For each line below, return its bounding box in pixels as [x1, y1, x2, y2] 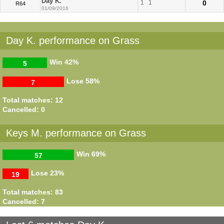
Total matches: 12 [2, 95, 63, 104]
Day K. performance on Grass [6, 34, 139, 46]
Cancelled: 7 [2, 197, 45, 206]
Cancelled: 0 [2, 105, 45, 113]
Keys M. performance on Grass [6, 127, 146, 138]
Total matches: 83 [2, 188, 63, 196]
